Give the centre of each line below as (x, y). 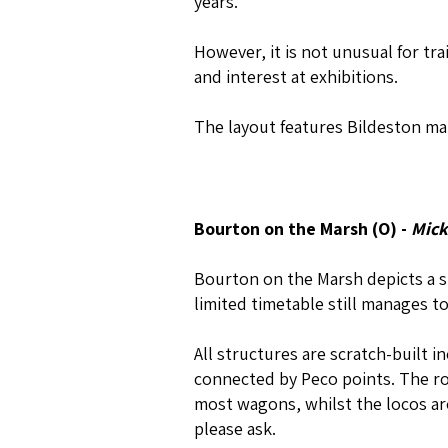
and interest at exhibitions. (296, 76)
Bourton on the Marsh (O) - (302, 228)
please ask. (235, 428)
